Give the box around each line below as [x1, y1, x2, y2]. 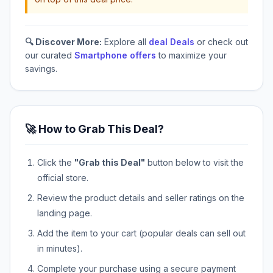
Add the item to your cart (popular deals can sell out [37, 228, 246, 239]
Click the [37, 157, 74, 168]
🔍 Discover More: [25, 37, 102, 48]
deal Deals [149, 37, 194, 48]
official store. [37, 172, 88, 183]
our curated [25, 50, 74, 61]
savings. [25, 63, 57, 74]
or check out [194, 37, 248, 48]
